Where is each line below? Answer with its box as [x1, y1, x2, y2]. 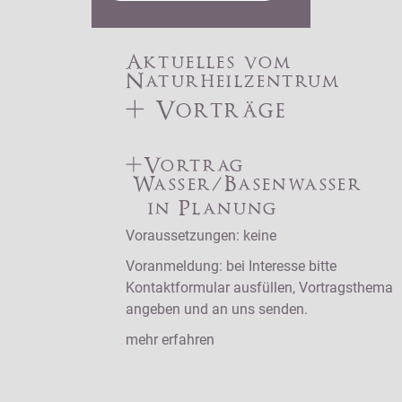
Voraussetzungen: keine [125, 226, 276, 244]
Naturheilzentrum [125, 71, 341, 93]
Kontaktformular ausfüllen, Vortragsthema [125, 278, 393, 296]
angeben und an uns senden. [125, 300, 308, 318]
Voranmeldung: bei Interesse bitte [125, 257, 336, 275]
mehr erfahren [125, 330, 214, 348]
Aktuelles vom [125, 52, 293, 74]
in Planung [125, 198, 278, 221]
